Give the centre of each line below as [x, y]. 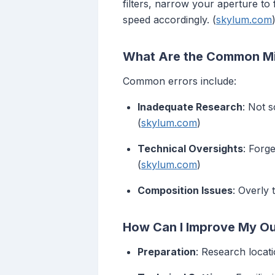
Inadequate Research [190, 107]
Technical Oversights [190, 149]
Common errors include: [180, 81]
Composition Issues [185, 191]
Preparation [167, 252]
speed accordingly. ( [169, 20]
